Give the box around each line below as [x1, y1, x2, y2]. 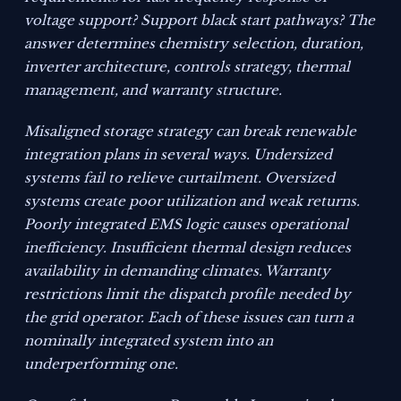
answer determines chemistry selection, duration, [24, 35, 364, 53]
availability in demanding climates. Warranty [24, 262, 331, 280]
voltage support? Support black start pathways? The [24, 12, 376, 30]
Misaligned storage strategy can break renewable [24, 123, 357, 141]
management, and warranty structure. [24, 81, 283, 99]
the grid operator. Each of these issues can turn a [24, 309, 354, 327]
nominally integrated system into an [24, 332, 274, 350]
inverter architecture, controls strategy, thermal [24, 58, 351, 76]
